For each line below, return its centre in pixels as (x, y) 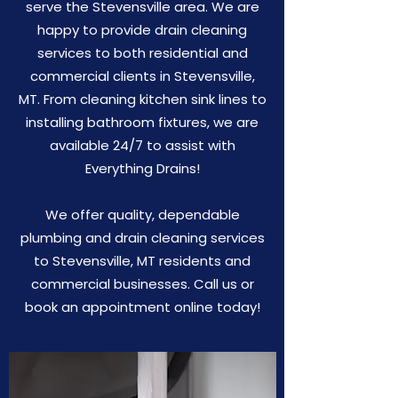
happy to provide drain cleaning (142, 30)
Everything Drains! (142, 168)
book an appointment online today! (142, 307)
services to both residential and (142, 53)
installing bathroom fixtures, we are (142, 122)
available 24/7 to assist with (142, 145)
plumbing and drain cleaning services (142, 238)
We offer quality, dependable (142, 215)
